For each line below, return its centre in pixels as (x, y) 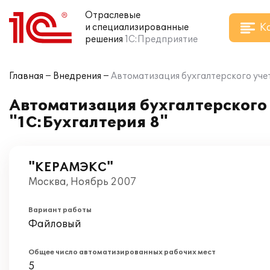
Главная (26, 76)
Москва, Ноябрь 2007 (82, 182)
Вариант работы (60, 210)
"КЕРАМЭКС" (71, 168)
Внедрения (77, 76)
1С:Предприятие (161, 39)
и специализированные (137, 27)
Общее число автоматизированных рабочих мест (122, 252)
